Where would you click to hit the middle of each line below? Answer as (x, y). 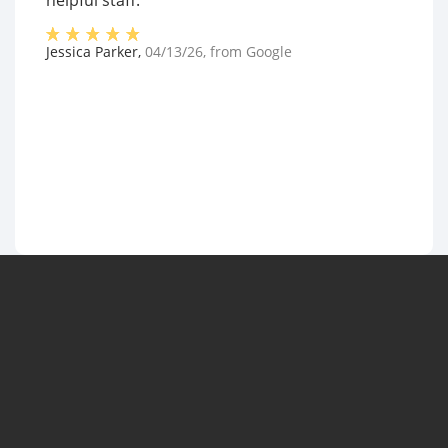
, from (224, 51)
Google (269, 51)
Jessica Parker (92, 51)
